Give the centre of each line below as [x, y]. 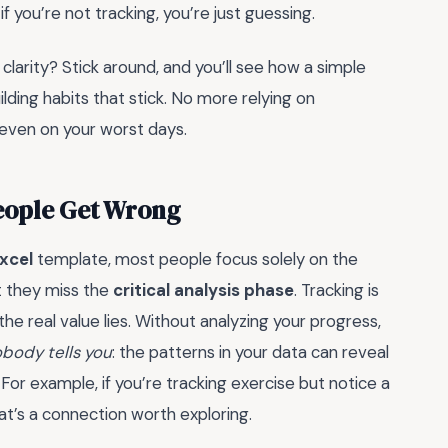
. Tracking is [336, 290]
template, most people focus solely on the [195, 259]
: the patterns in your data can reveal [250, 352]
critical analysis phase [203, 290]
